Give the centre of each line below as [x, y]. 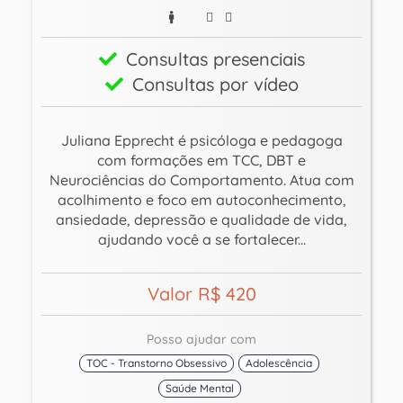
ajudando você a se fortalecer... [201, 239]
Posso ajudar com [201, 339]
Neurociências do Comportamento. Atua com [201, 179]
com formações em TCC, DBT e [201, 160]
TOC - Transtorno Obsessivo [157, 363]
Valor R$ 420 [201, 293]
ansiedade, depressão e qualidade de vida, [201, 219]
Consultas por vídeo [215, 84]
